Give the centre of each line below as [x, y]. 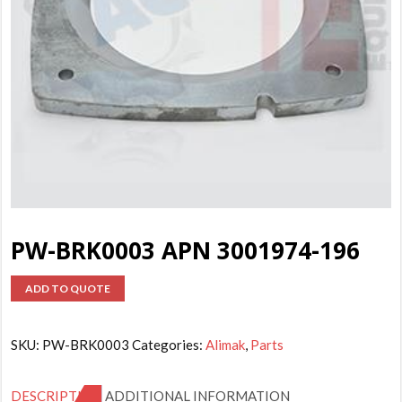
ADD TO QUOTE [68, 288]
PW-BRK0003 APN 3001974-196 [186, 250]
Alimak [226, 344]
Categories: [169, 344]
